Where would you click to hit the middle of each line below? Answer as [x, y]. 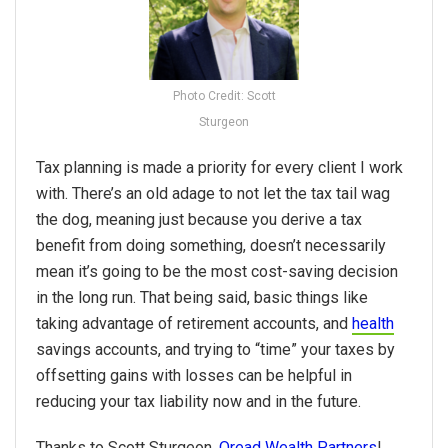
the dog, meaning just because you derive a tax [199, 220]
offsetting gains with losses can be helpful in [194, 376]
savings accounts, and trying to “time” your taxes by [215, 350]
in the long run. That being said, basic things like [202, 298]
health [373, 324]
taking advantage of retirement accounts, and [194, 324]
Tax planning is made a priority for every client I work [219, 168]
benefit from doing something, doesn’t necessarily [211, 246]
